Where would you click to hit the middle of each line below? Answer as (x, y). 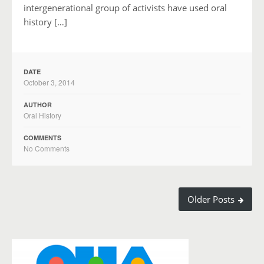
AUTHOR (38, 104)
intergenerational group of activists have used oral (125, 7)
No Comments (47, 148)
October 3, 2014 (49, 82)
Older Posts (212, 199)
